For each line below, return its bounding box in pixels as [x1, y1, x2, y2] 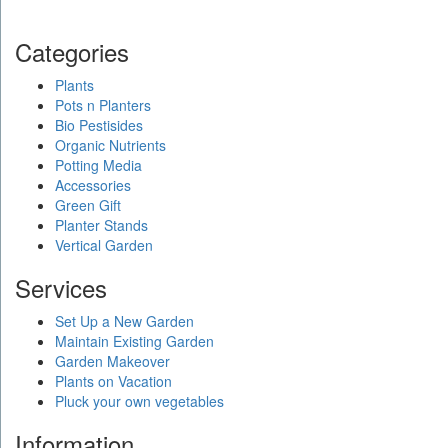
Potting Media [55, 154, 142, 175]
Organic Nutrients [55, 134, 166, 155]
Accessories [55, 174, 131, 195]
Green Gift [55, 194, 121, 215]
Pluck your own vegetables [55, 390, 224, 411]
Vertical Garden [55, 234, 153, 255]
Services [15, 269, 107, 305]
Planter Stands [55, 214, 148, 235]
